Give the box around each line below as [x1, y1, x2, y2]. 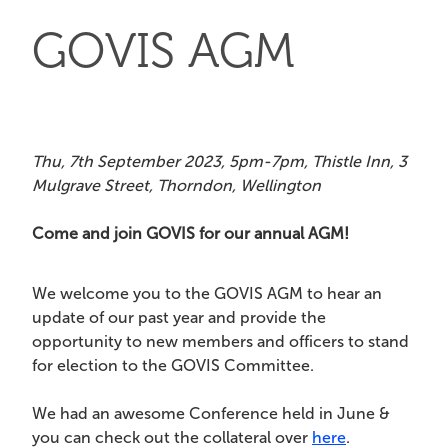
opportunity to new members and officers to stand [32, 333, 409, 351]
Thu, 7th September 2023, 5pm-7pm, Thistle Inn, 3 [32, 153, 407, 171]
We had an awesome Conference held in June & [32, 405, 390, 423]
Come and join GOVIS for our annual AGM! [32, 225, 349, 243]
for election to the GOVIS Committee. [32, 357, 314, 375]
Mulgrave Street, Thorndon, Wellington [32, 177, 321, 195]
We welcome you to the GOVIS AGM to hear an [32, 285, 382, 303]
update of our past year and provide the [32, 309, 326, 327]
